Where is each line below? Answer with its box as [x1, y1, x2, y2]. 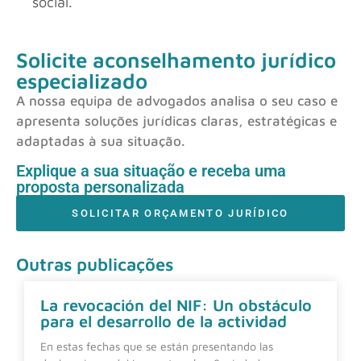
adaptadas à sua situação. [16, 132, 185, 149]
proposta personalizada [16, 177, 185, 197]
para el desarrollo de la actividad [40, 312, 287, 331]
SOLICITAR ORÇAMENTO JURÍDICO [72, 207, 289, 220]
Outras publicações [16, 254, 173, 276]
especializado [16, 68, 147, 93]
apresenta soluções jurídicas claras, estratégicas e [16, 112, 337, 129]
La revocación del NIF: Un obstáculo [40, 296, 312, 315]
